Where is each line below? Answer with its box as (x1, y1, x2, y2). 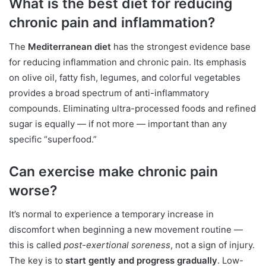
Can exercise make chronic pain (9, 163, 218, 180)
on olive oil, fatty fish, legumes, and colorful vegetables (9, 71, 240, 83)
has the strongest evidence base (111, 40, 251, 52)
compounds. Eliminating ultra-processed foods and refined (9, 102, 256, 114)
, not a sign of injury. (170, 239, 255, 251)
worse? (9, 182, 58, 199)
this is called (9, 239, 64, 251)
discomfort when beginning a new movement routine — (9, 224, 243, 236)
